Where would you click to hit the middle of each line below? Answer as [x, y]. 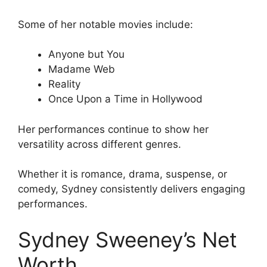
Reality [64, 84]
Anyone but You [86, 55]
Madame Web [82, 69]
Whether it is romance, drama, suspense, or [122, 174]
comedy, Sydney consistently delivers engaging [131, 189]
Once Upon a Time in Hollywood [125, 99]
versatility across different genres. [100, 144]
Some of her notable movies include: [105, 24]
